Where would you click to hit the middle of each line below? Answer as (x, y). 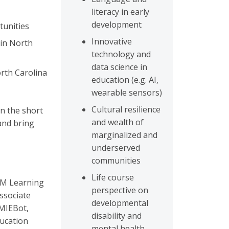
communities (116, 161)
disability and (117, 216)
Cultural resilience (126, 109)
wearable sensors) (127, 93)
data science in (119, 67)
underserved (116, 148)
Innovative (112, 41)
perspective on (120, 190)
